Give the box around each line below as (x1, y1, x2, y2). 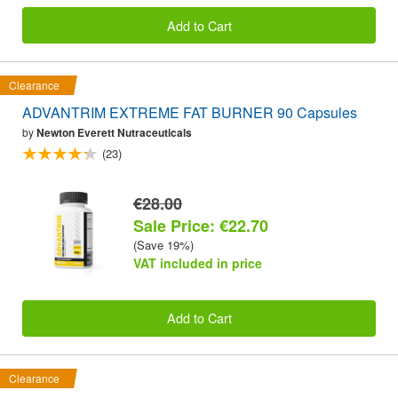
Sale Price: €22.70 (133, 213, 268, 237)
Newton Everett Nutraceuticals (36, 123, 192, 140)
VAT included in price (133, 253, 262, 272)
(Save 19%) (133, 235, 194, 253)
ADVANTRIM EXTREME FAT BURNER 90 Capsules (22, 101, 357, 123)
